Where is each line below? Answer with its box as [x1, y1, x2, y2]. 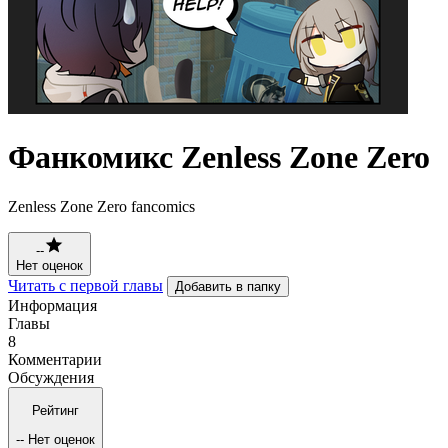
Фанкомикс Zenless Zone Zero [8, 139, 430, 176]
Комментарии [8, 350, 102, 368]
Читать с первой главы [8, 276, 163, 294]
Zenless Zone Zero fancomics [8, 197, 195, 215]
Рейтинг [32, 403, 79, 419]
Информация [8, 296, 97, 314]
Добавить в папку [175, 278, 281, 294]
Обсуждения [8, 368, 94, 386]
